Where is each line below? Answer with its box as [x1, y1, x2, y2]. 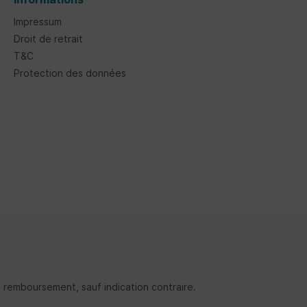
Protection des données [14, 67, 126, 79]
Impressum [14, 16, 62, 28]
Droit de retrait [14, 33, 83, 45]
